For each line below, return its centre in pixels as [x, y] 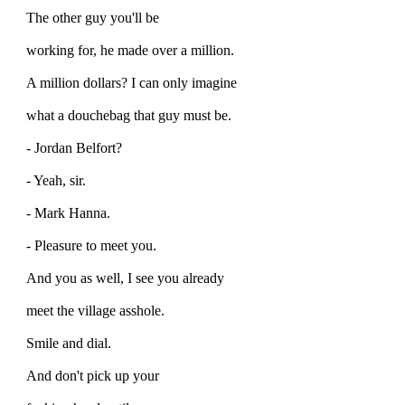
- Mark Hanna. [68, 212]
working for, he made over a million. [130, 50]
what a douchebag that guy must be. [129, 115]
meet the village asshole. [95, 310]
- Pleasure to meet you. [91, 245]
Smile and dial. [69, 343]
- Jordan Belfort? [74, 147]
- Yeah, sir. [56, 180]
